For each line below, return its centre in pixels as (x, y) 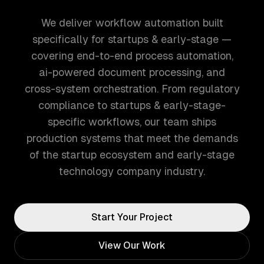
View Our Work (132, 245)
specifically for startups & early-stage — (132, 39)
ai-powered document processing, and (132, 72)
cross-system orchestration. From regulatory (132, 89)
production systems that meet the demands (132, 138)
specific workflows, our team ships (132, 122)
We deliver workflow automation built (132, 23)
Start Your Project (132, 217)
